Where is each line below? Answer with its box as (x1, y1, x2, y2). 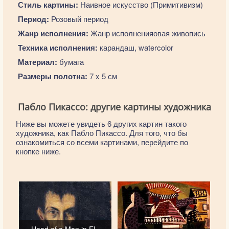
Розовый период (49, 13, 108, 24)
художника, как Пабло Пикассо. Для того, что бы (16, 127, 188, 138)
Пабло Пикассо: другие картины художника (18, 101, 211, 113)
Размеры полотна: (17, 71, 87, 82)
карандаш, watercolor (97, 42, 173, 53)
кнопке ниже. (16, 146, 61, 156)
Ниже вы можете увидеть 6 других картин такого (16, 118, 187, 129)
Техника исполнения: (17, 42, 98, 53)
